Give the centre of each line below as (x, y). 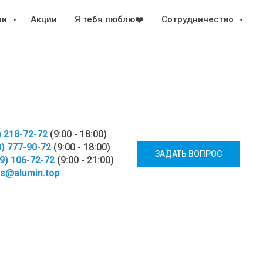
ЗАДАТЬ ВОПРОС (188, 154)
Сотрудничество (199, 19)
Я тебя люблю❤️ (109, 19)
